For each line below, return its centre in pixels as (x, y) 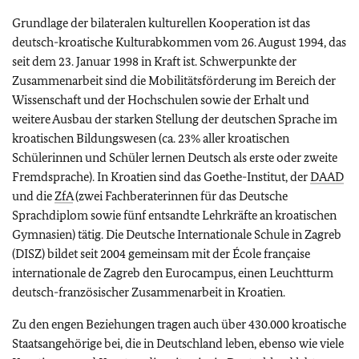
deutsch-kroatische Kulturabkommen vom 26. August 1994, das (179, 42)
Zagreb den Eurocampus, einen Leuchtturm (218, 273)
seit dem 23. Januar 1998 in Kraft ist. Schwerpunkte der (154, 61)
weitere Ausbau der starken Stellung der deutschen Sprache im (175, 119)
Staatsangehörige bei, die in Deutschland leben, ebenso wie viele (178, 343)
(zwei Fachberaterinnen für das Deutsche (180, 196)
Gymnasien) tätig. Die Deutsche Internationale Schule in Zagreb (177, 234)
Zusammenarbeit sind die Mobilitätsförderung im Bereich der (174, 81)
